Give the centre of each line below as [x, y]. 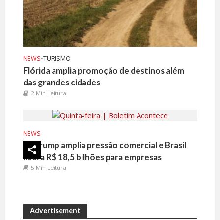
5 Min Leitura [48, 168]
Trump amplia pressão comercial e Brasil [109, 145]
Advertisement [55, 211]
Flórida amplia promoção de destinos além [103, 70]
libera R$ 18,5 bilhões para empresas [92, 157]
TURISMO [57, 59]
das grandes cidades [61, 82]
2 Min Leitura [48, 93]
